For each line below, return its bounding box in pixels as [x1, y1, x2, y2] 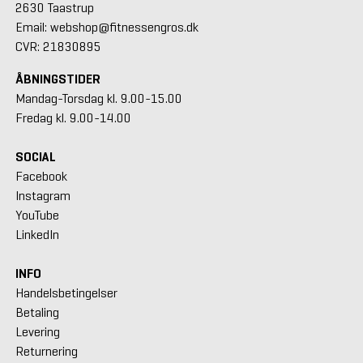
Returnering [15, 344, 78, 360]
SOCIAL [15, 149, 56, 165]
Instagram [15, 188, 70, 204]
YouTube [15, 207, 59, 224]
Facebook [15, 169, 67, 185]
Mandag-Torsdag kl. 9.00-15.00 [15, 91, 182, 107]
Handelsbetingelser [15, 285, 117, 301]
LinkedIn [15, 227, 59, 243]
